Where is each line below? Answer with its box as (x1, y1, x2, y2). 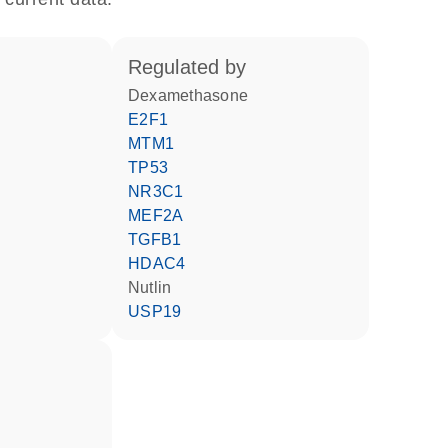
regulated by (141, 56, 247, 78)
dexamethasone (140, 87, 248, 104)
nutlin (140, 279, 172, 296)
